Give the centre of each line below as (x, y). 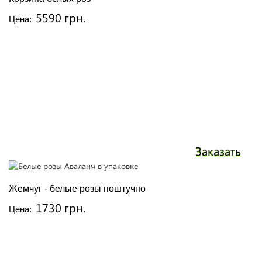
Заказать (218, 150)
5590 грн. (61, 17)
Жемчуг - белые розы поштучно (77, 189)
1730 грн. (61, 207)
